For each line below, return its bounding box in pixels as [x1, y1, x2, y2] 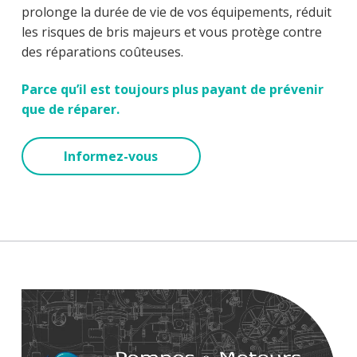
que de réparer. [21, 100, 120, 119]
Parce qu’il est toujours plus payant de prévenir [21, 80, 324, 99]
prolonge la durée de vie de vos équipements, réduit [21, 2, 331, 21]
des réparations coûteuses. [21, 42, 183, 61]
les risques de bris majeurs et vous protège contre [21, 22, 322, 41]
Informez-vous [64, 147, 159, 166]
